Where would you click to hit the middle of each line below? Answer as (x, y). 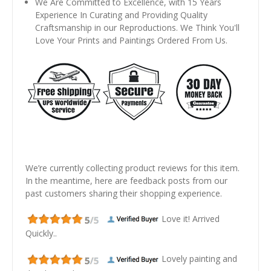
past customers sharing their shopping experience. (124, 194)
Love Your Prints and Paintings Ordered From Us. (132, 41)
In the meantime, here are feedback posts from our (126, 181)
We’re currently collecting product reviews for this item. (132, 168)
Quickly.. (41, 233)
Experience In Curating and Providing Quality (122, 15)
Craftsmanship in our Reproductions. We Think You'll (138, 28)
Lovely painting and (199, 259)
